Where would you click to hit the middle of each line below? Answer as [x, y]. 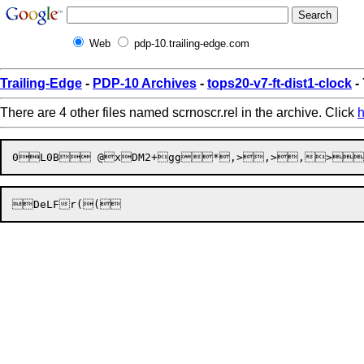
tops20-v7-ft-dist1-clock [279, 83]
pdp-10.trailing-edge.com [192, 43]
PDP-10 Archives [145, 83]
